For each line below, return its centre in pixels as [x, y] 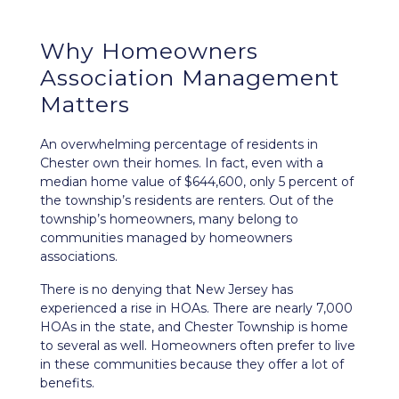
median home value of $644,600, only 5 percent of [197, 182]
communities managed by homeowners [166, 238]
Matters [85, 104]
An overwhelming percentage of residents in [179, 144]
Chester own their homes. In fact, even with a [182, 163]
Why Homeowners [149, 51]
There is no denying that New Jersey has [167, 289]
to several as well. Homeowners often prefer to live [198, 346]
